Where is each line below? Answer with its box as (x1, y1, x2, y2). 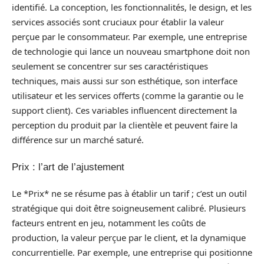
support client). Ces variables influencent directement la (12, 104, 237, 116)
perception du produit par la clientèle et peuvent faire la (12, 119, 237, 131)
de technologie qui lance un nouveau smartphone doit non (12, 45, 250, 57)
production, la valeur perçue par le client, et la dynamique (12, 232, 246, 243)
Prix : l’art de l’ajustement (12, 161, 124, 173)
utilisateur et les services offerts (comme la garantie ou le (12, 90, 243, 101)
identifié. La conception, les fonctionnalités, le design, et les (12, 1, 252, 13)
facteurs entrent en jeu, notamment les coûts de (12, 217, 206, 229)
